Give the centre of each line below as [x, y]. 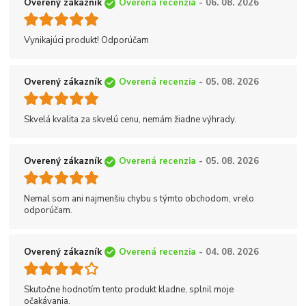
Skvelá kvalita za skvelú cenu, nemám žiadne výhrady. [130, 120]
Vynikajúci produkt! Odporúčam [86, 41]
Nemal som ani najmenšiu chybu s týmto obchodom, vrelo [139, 199]
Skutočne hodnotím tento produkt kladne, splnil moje [129, 290]
